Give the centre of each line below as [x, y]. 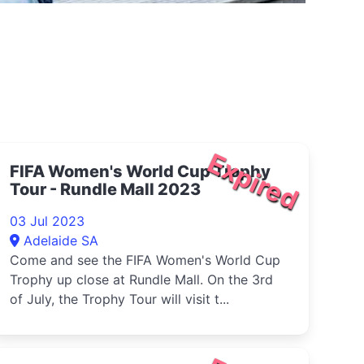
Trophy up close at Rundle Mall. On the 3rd [141, 279]
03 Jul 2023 [47, 221]
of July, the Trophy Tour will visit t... [119, 299]
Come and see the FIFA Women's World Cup [145, 260]
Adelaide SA [61, 240]
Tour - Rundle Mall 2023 [105, 189]
